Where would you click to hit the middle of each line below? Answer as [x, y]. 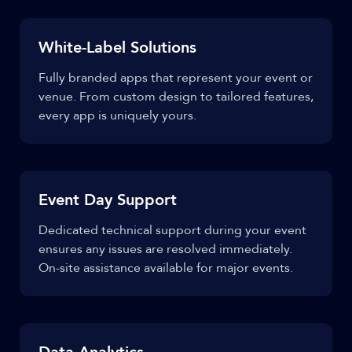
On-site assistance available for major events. [166, 268]
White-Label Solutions [117, 48]
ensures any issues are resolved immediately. [165, 249]
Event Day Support [108, 200]
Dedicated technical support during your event [172, 230]
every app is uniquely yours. [117, 115]
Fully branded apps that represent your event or [176, 78]
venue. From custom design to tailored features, [176, 97]
